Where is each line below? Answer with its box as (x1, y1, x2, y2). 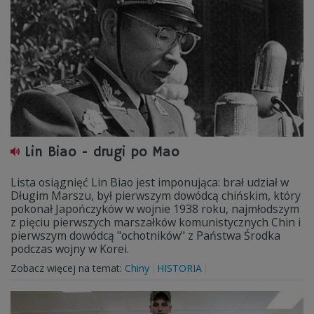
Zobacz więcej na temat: (11, 261, 125, 275)
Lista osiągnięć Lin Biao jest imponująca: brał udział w (11, 175, 289, 190)
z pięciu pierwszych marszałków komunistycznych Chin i (11, 214, 301, 230)
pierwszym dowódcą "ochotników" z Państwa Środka (11, 228, 280, 243)
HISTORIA (157, 261, 202, 275)
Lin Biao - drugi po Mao (25, 144, 179, 161)
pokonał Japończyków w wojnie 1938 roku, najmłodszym (11, 201, 299, 217)
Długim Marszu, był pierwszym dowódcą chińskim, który (11, 188, 301, 203)
